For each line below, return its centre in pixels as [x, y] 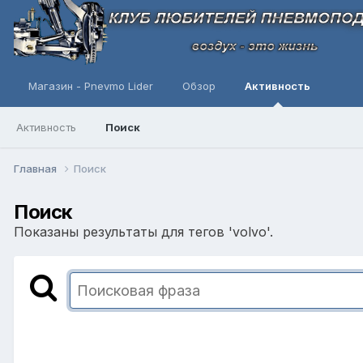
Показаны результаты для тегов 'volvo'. [143, 231]
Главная [36, 168]
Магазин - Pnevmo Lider [91, 86]
